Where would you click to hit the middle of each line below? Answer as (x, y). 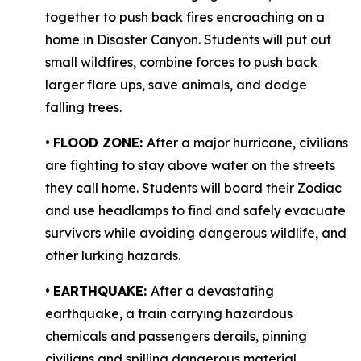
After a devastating (212, 291)
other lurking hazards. (113, 255)
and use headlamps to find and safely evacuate (195, 210)
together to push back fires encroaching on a (185, 17)
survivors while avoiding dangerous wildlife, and (196, 233)
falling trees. (83, 107)
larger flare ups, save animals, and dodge (176, 85)
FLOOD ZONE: (100, 143)
